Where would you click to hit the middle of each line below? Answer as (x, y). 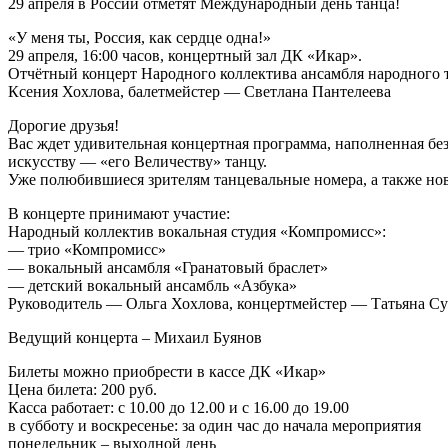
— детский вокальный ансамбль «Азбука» (152, 285)
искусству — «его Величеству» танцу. (137, 161)
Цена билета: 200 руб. (82, 389)
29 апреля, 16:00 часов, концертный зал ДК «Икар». (185, 55)
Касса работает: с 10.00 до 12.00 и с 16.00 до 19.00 (178, 407)
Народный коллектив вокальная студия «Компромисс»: (197, 231)
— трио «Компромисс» (87, 249)
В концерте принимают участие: (119, 213)
